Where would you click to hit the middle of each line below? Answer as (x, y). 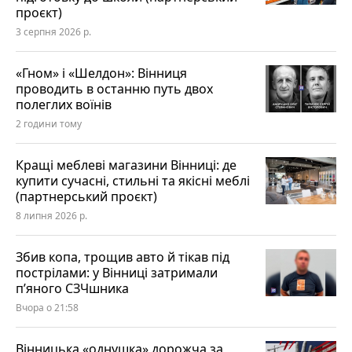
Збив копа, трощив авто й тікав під (123, 257)
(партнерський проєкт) (86, 197)
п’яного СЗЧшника (72, 289)
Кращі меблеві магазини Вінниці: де (126, 165)
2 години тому (49, 124)
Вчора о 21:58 (47, 308)
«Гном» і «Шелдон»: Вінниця (101, 73)
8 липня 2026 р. (51, 216)
